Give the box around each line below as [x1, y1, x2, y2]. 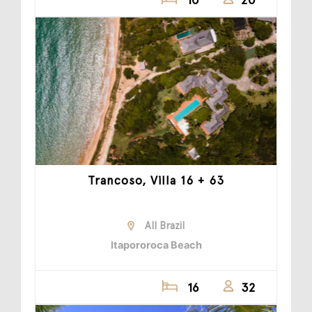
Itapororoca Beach [110, 239, 202, 251]
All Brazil [145, 219, 185, 233]
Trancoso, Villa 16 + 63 [88, 173, 224, 188]
